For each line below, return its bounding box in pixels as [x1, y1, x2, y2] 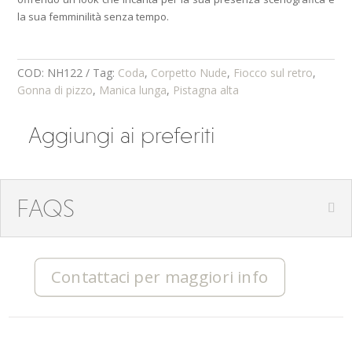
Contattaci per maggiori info [51, 266, 269, 288]
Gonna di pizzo [17, 82, 93, 97]
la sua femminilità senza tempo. [17, 9, 170, 24]
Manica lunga [99, 82, 167, 97]
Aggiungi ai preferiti [27, 122, 215, 149]
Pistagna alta [173, 82, 240, 97]
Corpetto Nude [151, 65, 228, 80]
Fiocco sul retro [233, 65, 313, 80]
